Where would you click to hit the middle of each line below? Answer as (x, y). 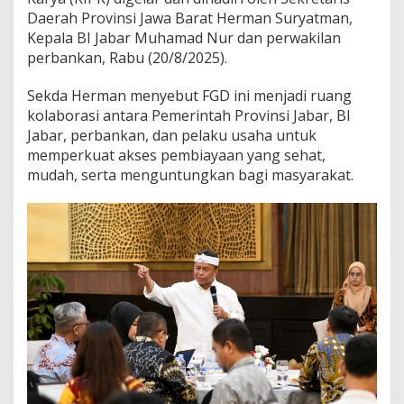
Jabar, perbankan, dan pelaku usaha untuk (172, 136)
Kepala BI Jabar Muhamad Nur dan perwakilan (184, 38)
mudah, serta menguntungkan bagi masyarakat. (190, 175)
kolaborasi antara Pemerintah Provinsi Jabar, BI (189, 116)
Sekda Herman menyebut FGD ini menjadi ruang (189, 96)
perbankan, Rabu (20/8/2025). (127, 58)
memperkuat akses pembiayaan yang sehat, (176, 156)
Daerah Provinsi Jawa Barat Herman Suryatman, (190, 18)
